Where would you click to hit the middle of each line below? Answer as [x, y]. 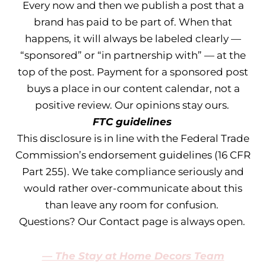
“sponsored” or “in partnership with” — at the [133, 55]
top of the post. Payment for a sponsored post [133, 72]
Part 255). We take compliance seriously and [133, 172]
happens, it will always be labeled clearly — [133, 39]
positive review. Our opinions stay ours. [132, 105]
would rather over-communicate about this [133, 188]
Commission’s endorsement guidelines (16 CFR [133, 155]
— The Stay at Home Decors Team [133, 256]
